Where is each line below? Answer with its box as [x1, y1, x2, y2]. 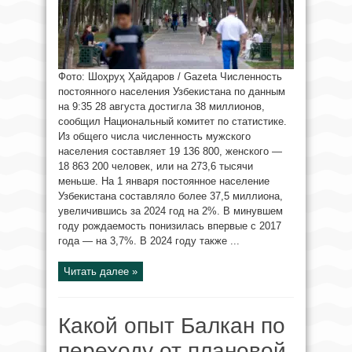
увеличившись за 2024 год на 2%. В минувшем [58, 205, 283, 217]
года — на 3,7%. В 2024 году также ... [58, 235, 240, 247]
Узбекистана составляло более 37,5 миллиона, [58, 190, 283, 202]
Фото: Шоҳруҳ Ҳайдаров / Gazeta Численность [58, 71, 282, 82]
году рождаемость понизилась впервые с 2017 [58, 220, 281, 232]
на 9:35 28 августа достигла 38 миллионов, [58, 101, 265, 112]
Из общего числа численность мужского [58, 130, 251, 142]
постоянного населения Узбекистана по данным [58, 86, 285, 97]
